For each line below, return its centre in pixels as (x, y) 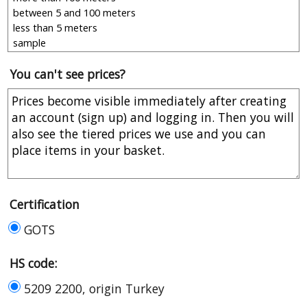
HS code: (33, 263)
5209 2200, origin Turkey (94, 288)
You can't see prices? (67, 74)
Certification (45, 205)
